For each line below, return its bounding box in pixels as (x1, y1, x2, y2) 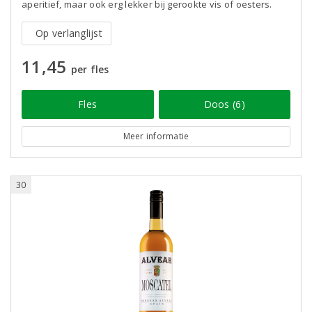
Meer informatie (123, 130, 189, 142)
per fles (70, 63, 109, 76)
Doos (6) (203, 97, 245, 111)
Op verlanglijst (36, 26, 102, 40)
